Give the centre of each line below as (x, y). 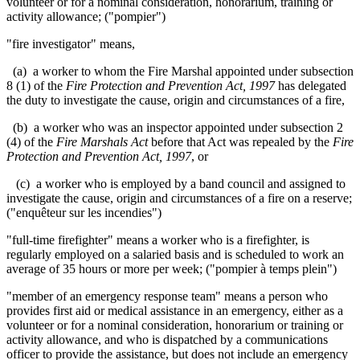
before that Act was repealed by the (240, 141)
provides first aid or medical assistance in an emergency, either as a (175, 310)
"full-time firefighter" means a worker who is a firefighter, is (158, 239)
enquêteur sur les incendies (84, 212)
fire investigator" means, (74, 43)
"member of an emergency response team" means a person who (167, 296)
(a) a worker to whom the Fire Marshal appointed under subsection (180, 71)
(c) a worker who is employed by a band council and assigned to (176, 183)
